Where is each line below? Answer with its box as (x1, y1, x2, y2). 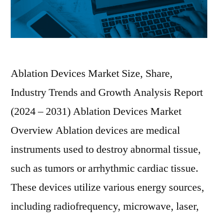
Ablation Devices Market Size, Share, (11, 66, 173, 80)
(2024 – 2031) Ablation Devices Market (11, 104, 182, 118)
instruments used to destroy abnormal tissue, (11, 142, 201, 156)
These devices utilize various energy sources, (11, 180, 204, 194)
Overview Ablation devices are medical (11, 123, 180, 137)
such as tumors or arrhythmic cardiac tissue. (11, 161, 199, 175)
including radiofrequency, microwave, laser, (11, 199, 199, 213)
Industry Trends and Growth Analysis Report (11, 85, 203, 99)
